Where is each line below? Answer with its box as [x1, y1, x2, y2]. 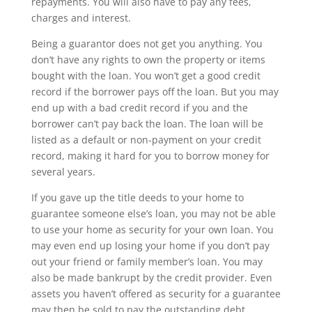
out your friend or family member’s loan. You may [31, 255, 263, 268]
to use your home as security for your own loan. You [31, 223, 274, 236]
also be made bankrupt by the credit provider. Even [31, 271, 272, 284]
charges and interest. [31, 11, 131, 24]
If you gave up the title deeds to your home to [31, 191, 244, 204]
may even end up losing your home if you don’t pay [31, 239, 270, 252]
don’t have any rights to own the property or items [31, 53, 265, 66]
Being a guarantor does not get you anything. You [31, 37, 263, 50]
